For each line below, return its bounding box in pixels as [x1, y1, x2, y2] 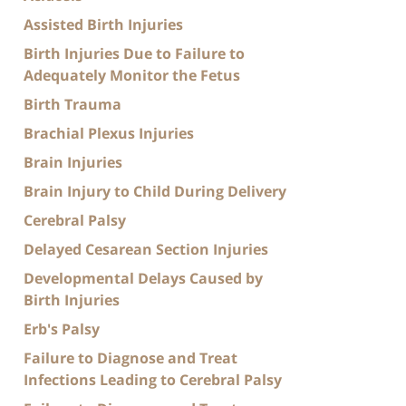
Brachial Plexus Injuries [24, 122, 194, 143]
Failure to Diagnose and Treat [24, 347, 237, 368]
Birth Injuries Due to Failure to [24, 43, 245, 63]
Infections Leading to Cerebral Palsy [24, 369, 282, 390]
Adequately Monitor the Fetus [24, 64, 240, 85]
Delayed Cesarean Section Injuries [24, 238, 268, 259]
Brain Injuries [24, 151, 122, 172]
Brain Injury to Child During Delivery [24, 180, 286, 201]
